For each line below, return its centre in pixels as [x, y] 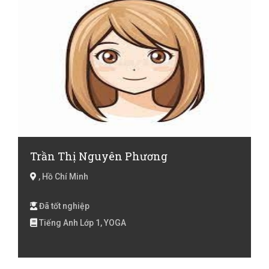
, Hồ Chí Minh [62, 176]
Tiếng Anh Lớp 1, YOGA [82, 222]
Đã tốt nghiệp [63, 206]
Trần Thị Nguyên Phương [99, 156]
